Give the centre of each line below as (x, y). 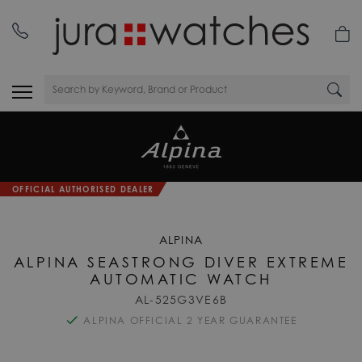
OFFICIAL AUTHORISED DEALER (83, 189)
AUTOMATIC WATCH (181, 278)
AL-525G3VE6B (181, 300)
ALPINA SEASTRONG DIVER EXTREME (181, 261)
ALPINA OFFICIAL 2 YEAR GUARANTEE (190, 320)
